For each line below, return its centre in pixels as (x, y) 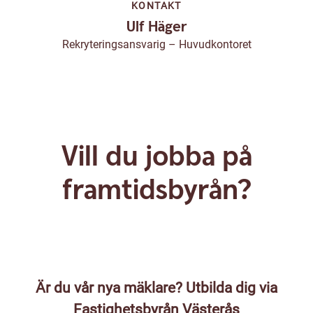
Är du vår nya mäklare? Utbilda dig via (156, 288)
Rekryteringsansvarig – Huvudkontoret (156, 45)
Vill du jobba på (156, 158)
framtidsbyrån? (156, 191)
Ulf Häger (156, 27)
